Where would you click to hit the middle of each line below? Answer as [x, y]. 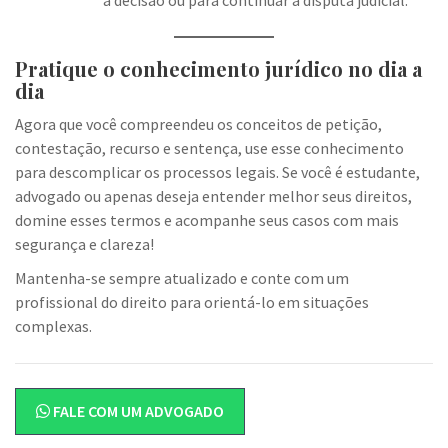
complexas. [53, 326]
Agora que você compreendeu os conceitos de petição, [198, 124]
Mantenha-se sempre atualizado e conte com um [182, 278]
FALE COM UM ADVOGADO [137, 411]
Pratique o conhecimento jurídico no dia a [218, 68]
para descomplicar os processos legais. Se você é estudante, [217, 172]
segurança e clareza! [84, 244]
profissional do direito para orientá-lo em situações [192, 302]
